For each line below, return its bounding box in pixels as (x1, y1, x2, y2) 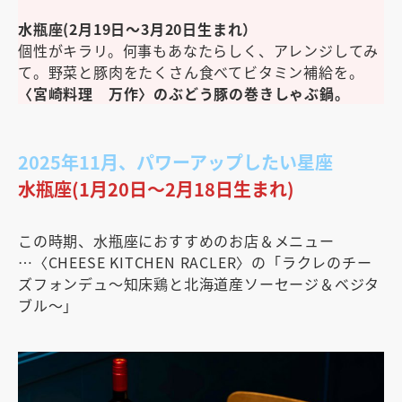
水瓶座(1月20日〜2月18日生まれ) (18, 175, 294, 202)
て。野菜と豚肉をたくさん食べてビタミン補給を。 (18, 60, 364, 83)
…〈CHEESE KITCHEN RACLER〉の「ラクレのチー (18, 250, 372, 273)
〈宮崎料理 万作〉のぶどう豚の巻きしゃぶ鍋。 (18, 82, 350, 104)
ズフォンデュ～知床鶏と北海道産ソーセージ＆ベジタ (18, 272, 380, 294)
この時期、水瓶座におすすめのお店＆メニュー (18, 229, 335, 251)
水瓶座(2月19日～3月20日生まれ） (18, 17, 258, 39)
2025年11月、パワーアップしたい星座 (18, 148, 333, 175)
